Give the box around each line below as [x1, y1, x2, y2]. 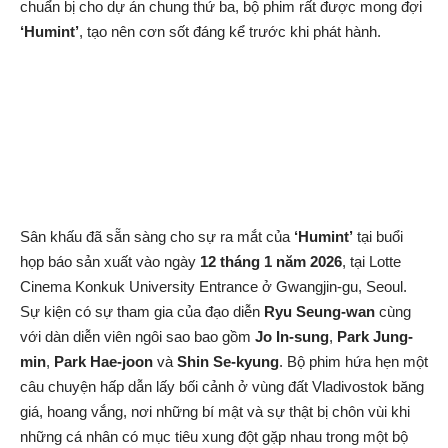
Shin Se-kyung [177, 353, 279, 371]
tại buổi [353, 228, 403, 246]
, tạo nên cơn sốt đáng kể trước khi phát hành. [79, 23, 381, 41]
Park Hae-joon [54, 353, 153, 371]
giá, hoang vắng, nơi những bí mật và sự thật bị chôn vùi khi [20, 403, 410, 421]
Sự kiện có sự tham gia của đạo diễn [20, 303, 264, 321]
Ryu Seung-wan [264, 303, 375, 321]
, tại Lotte [342, 253, 401, 271]
